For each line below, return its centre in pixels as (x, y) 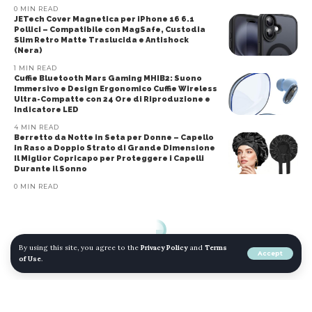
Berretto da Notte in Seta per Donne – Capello (114, 138)
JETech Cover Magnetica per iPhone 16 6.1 (104, 19)
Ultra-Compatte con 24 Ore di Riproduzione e (112, 99)
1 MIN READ (36, 68)
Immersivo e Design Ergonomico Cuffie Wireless (116, 89)
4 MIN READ (37, 127)
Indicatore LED (46, 110)
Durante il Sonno (50, 169)
